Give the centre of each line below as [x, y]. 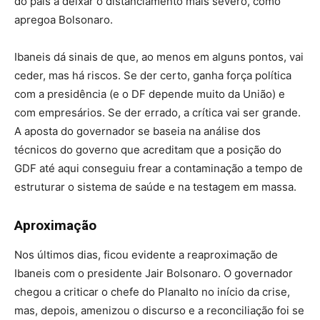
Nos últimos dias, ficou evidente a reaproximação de [146, 254]
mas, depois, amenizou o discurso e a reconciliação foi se [159, 310]
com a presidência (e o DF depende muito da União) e [150, 94]
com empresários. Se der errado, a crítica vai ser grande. [157, 112]
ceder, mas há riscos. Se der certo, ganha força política [153, 75]
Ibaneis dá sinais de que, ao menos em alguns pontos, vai [159, 56]
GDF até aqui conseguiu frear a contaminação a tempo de [159, 168]
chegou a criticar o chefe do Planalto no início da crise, [152, 291]
